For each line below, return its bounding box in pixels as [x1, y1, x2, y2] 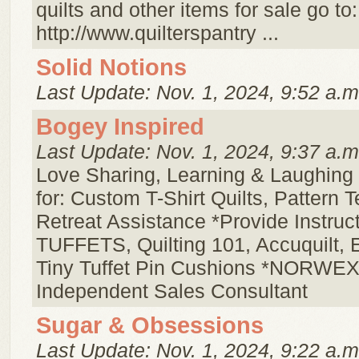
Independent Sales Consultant [36, 280, 308, 302]
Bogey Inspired [36, 114, 204, 139]
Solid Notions [36, 54, 187, 80]
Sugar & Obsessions [36, 313, 264, 338]
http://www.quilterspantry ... [36, 22, 279, 44]
